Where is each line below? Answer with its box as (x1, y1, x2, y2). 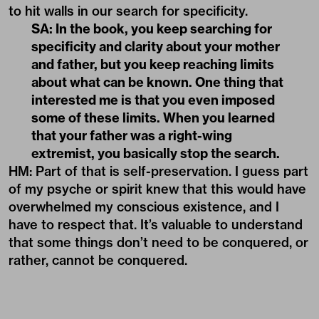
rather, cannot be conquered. (9, 251, 187, 268)
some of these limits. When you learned (31, 109, 275, 126)
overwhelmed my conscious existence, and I (9, 198, 279, 215)
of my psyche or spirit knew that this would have (9, 180, 306, 197)
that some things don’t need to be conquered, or (9, 234, 308, 251)
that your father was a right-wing (31, 127, 232, 144)
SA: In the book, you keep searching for (31, 20, 272, 37)
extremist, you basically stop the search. (31, 145, 280, 162)
